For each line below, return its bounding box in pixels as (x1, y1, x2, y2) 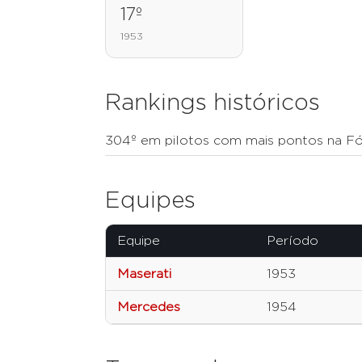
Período (267, 234, 318, 247)
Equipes (105, 190, 196, 213)
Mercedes (117, 301, 180, 314)
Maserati (117, 267, 171, 280)
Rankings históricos (105, 92, 320, 115)
